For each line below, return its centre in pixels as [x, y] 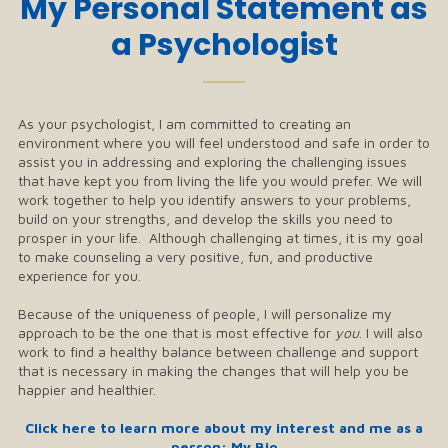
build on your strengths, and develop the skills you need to [205, 219]
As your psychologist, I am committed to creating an [184, 124]
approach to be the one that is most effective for [176, 333]
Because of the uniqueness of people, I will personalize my [205, 314]
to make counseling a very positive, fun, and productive [195, 257]
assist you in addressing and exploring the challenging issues [212, 162]
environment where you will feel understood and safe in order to [224, 143]
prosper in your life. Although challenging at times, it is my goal [220, 238]
